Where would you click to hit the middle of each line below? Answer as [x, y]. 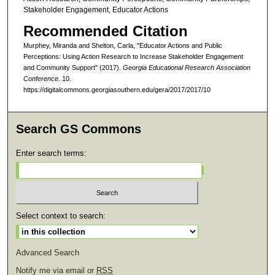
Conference [41, 79]
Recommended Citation [105, 31]
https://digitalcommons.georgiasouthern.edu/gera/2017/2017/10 [117, 90]
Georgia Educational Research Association [186, 68]
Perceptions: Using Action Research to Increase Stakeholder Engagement [133, 57]
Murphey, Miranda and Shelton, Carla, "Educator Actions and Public [122, 46]
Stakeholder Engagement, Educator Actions [95, 10]
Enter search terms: [52, 153]
